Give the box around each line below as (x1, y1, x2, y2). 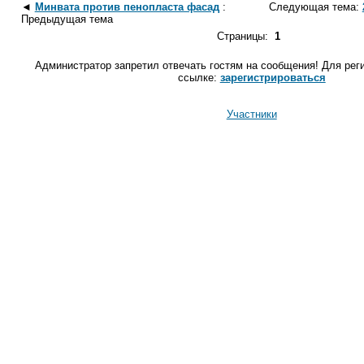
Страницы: (216, 30, 275, 43)
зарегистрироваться (219, 71, 326, 84)
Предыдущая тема (20, 13, 113, 26)
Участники (226, 108, 277, 121)
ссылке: (177, 71, 220, 84)
